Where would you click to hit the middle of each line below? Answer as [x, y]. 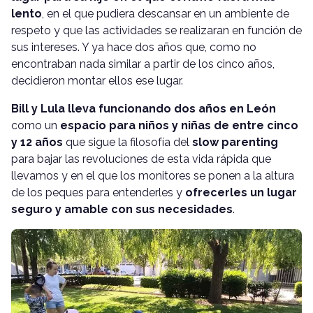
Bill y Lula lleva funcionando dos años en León [144, 108]
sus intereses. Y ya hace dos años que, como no [134, 47]
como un [36, 125]
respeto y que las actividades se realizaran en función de [156, 30]
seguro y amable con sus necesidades [122, 209]
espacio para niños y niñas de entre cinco [179, 125]
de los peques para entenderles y [98, 192]
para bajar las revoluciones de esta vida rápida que [141, 159]
